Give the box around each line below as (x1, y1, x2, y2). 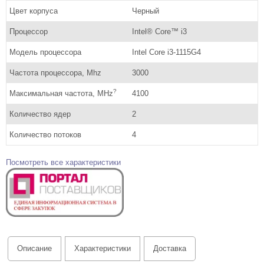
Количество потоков (9, 130, 81, 139)
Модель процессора (9, 47, 81, 57)
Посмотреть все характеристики (6, 157, 121, 167)
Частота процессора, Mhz (9, 68, 101, 77)
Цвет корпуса (9, 6, 58, 15)
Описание (17, 244, 52, 253)
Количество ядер (9, 109, 71, 118)
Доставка (153, 244, 186, 253)
